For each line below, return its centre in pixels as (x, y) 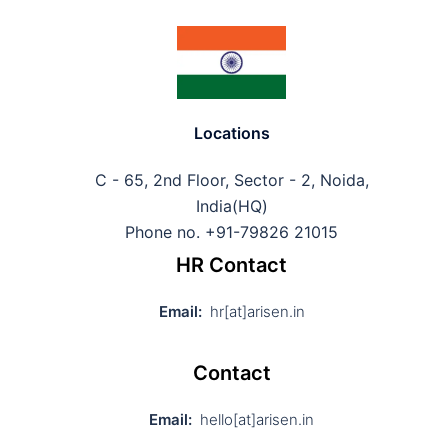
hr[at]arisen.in (253, 311)
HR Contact (231, 264)
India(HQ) (231, 205)
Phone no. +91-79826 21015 (231, 231)
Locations (231, 132)
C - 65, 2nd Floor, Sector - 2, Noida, (231, 179)
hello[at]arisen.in (253, 419)
